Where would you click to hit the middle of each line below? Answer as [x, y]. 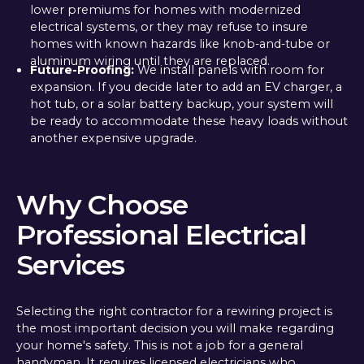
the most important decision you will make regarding [175, 328]
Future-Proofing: [82, 69]
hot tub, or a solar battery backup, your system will [181, 104]
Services [70, 265]
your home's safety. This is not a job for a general [159, 345]
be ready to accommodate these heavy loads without [188, 121]
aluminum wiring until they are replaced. [149, 61]
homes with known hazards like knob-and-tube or [180, 43]
